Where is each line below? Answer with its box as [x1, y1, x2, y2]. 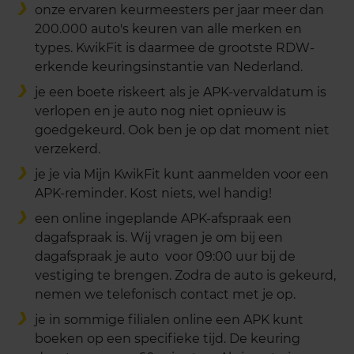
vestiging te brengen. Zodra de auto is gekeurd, [35, 268, 336, 284]
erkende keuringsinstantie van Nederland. [35, 59, 303, 75]
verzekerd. [35, 141, 100, 157]
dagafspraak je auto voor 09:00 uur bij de [35, 249, 296, 265]
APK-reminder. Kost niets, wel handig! [35, 186, 272, 201]
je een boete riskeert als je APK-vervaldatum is [35, 85, 326, 100]
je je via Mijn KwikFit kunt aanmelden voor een [35, 167, 329, 183]
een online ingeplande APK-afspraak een [35, 211, 292, 227]
